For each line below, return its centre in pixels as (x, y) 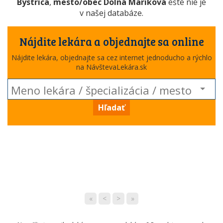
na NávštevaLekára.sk (111, 67)
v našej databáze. (111, 13)
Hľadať (111, 108)
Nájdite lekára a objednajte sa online (111, 41)
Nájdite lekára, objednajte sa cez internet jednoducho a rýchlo (111, 57)
